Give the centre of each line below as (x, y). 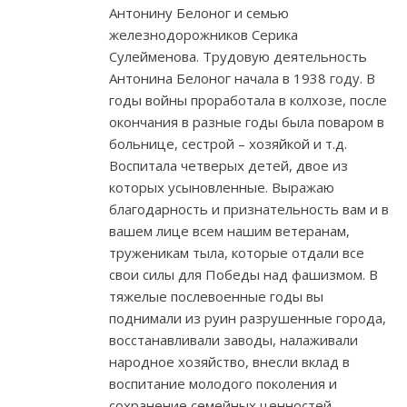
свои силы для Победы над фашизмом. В (243, 275)
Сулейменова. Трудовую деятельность (238, 57)
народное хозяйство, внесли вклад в (229, 362)
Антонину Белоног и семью (199, 13)
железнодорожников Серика (203, 35)
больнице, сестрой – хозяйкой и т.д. (228, 144)
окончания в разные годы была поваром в (247, 122)
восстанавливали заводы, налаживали (233, 340)
